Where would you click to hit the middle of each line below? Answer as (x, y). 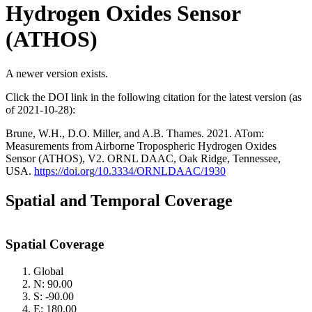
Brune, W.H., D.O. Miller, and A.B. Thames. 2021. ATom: (135, 133)
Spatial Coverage (55, 244)
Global (48, 272)
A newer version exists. (57, 73)
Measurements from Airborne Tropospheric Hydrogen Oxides (141, 146)
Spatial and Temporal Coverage (119, 200)
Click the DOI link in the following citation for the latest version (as (154, 97)
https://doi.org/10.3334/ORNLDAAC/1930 (130, 171)
